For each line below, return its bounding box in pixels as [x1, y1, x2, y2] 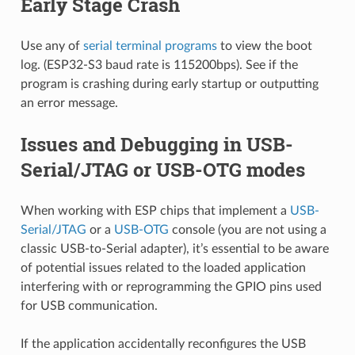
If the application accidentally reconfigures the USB [20, 337, 306, 350]
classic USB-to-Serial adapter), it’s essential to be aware [20, 242, 329, 255]
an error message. [20, 96, 118, 109]
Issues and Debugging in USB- [20, 131, 293, 157]
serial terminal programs [82, 39, 217, 52]
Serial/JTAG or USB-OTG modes [20, 156, 305, 182]
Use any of [20, 39, 83, 52]
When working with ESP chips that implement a [20, 204, 290, 217]
